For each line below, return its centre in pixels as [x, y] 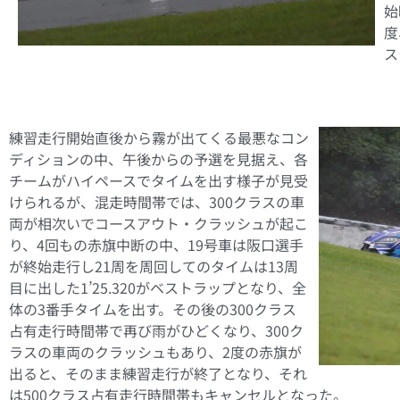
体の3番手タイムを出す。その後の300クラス [153, 308]
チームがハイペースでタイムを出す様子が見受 [158, 180]
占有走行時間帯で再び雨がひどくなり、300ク [156, 330]
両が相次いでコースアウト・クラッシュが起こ [158, 223]
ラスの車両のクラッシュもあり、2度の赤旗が [155, 351]
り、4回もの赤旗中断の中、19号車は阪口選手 [156, 244]
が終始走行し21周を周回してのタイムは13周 [154, 266]
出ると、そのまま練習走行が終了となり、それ [158, 373]
